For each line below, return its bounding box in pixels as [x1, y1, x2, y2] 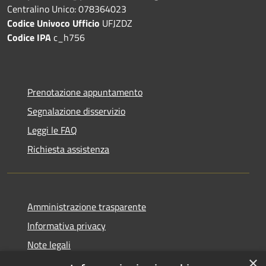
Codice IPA [7, 30, 53, 45]
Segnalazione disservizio [27, 103, 125, 118]
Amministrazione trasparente [27, 199, 146, 214]
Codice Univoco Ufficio [7, 15, 100, 30]
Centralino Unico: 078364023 [7, 1, 126, 16]
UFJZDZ [100, 15, 132, 30]
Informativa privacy [27, 218, 106, 233]
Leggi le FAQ [27, 122, 77, 137]
